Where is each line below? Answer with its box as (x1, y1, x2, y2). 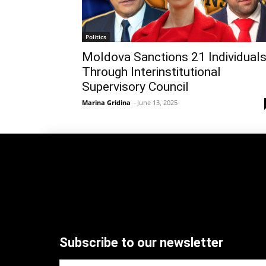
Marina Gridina (82, 97, 131, 107)
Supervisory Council (82, 79, 189, 94)
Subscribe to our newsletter (59, 235, 223, 250)
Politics (85, 32, 106, 41)
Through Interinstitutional (82, 64, 221, 79)
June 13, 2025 (137, 97, 178, 107)
